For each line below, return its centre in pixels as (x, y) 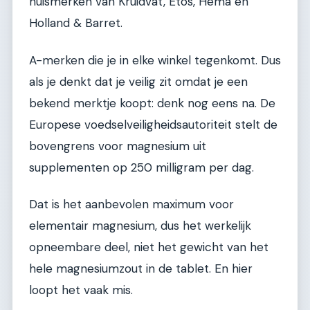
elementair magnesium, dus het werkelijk (140, 225)
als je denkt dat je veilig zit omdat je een (138, 81)
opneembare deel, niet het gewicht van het (149, 247)
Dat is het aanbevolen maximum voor (131, 204)
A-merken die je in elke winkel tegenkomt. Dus (155, 60)
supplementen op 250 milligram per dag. (142, 167)
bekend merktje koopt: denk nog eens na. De (152, 103)
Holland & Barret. (76, 23)
